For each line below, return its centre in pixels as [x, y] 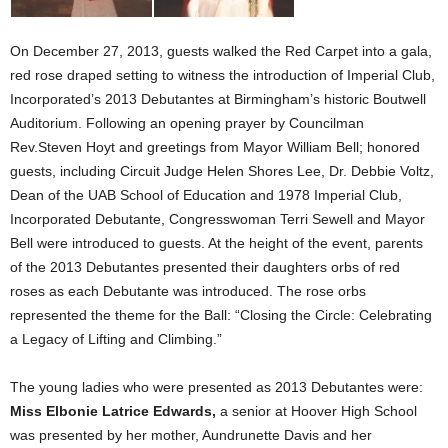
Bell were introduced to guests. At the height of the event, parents [216, 243]
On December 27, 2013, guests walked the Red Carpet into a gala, [221, 51]
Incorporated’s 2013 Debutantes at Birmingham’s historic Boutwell [218, 99]
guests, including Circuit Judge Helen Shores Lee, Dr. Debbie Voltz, [222, 171]
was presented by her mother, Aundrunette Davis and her [191, 435]
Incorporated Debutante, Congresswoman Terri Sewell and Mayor [217, 219]
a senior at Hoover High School [316, 411]
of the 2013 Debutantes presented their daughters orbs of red [205, 267]
